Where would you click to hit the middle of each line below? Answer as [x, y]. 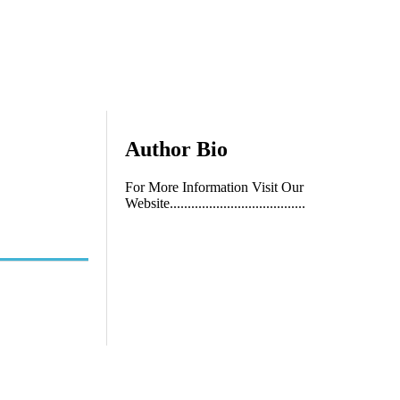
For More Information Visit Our [214, 187]
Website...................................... [215, 203]
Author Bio [176, 149]
